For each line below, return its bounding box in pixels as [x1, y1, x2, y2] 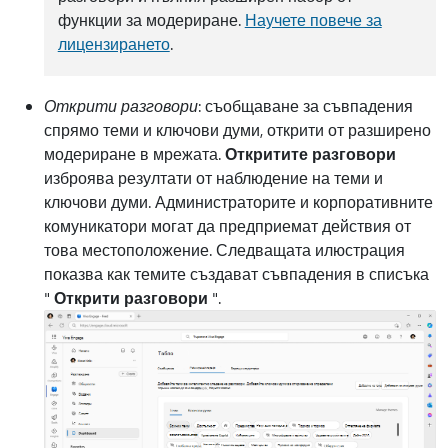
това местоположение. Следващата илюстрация [44, 239, 405, 261]
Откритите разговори [225, 143, 396, 165]
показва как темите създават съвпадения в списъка [44, 263, 429, 285]
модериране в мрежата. [44, 143, 225, 165]
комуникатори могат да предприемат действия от [44, 215, 411, 237]
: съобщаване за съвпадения [198, 95, 413, 117]
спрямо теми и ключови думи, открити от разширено [44, 119, 431, 141]
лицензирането [57, 33, 170, 55]
